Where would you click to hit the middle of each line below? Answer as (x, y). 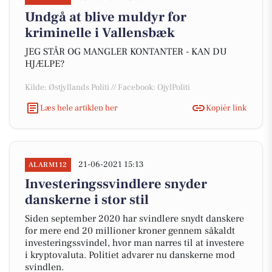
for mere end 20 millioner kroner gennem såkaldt (130, 231)
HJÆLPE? (45, 64)
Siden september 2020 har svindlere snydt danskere (134, 219)
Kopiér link (226, 108)
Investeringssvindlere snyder (116, 184)
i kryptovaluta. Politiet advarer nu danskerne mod (130, 255)
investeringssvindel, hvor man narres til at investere (134, 243)
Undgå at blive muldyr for (106, 17)
